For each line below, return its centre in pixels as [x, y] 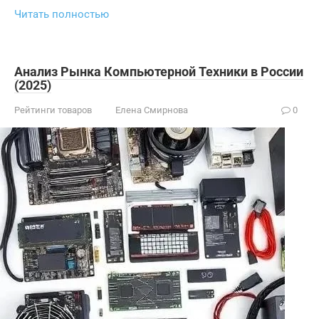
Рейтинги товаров [53, 110]
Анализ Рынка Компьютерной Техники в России [159, 72]
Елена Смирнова [152, 110]
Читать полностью [62, 14]
